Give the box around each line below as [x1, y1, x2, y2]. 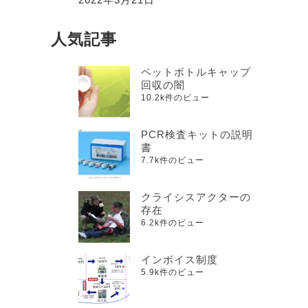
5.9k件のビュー [141, 267, 204, 277]
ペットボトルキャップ [141, 65, 251, 78]
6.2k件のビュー [141, 217, 204, 228]
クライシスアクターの [141, 190, 251, 203]
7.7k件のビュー [141, 155, 204, 165]
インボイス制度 [141, 253, 218, 265]
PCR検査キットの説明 [141, 128, 253, 140]
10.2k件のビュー [141, 92, 210, 102]
